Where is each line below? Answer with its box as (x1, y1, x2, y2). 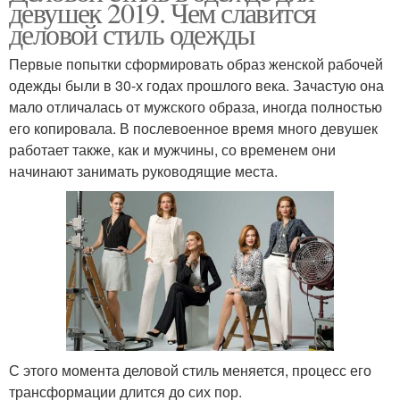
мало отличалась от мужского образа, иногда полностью (9, 96, 382, 117)
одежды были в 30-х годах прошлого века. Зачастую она (9, 74, 384, 96)
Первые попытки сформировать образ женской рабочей (9, 53, 383, 74)
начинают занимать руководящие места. (9, 160, 278, 181)
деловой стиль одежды (9, 13, 254, 53)
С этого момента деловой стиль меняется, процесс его (9, 359, 371, 380)
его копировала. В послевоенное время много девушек (9, 117, 378, 138)
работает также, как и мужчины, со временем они (9, 138, 336, 160)
